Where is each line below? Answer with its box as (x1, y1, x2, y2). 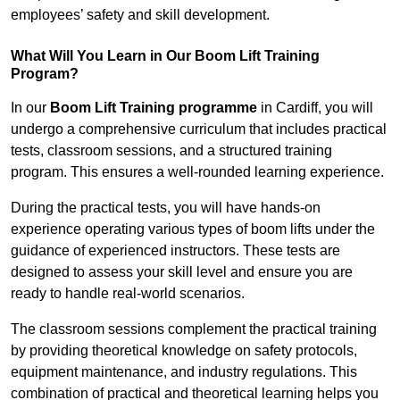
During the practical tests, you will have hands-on (11, 200, 321, 216)
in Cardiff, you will (257, 100, 373, 116)
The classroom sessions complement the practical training (11, 321, 377, 337)
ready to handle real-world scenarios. (11, 286, 245, 302)
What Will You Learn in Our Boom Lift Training (11, 48, 320, 64)
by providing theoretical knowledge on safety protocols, (11, 343, 357, 359)
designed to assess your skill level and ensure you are (11, 264, 353, 280)
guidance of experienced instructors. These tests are (11, 243, 340, 259)
